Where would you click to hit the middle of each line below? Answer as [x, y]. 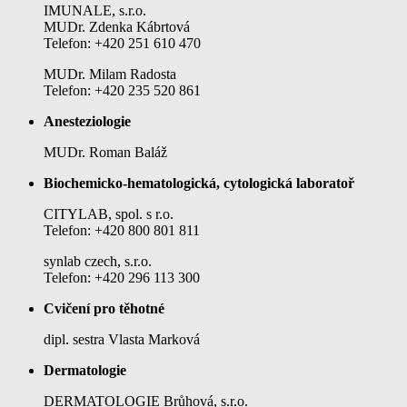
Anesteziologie [87, 121]
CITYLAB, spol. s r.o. [109, 213]
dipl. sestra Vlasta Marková [122, 339]
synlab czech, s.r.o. [98, 261]
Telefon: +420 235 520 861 [122, 90]
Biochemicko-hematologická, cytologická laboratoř [199, 183]
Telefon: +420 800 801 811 [122, 230]
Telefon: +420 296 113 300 [122, 277]
